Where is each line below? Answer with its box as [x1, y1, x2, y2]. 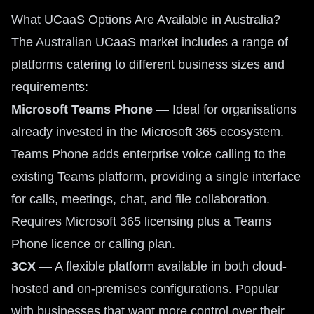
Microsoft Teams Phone [11, 102, 153, 116]
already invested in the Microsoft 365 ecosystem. [11, 125, 284, 139]
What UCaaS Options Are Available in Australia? [11, 13, 280, 27]
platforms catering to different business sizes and [11, 57, 285, 71]
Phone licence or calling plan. [11, 237, 175, 251]
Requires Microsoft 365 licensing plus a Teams [11, 214, 271, 228]
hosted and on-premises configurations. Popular [11, 282, 279, 296]
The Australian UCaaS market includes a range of [11, 35, 288, 49]
